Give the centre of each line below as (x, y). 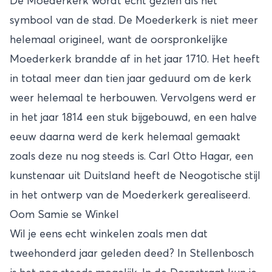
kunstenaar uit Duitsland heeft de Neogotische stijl (135, 176)
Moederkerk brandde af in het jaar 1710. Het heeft (135, 59)
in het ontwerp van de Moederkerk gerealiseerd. (130, 195)
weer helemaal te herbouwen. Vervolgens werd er (133, 98)
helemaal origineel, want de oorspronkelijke (119, 40)
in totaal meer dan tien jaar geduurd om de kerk (131, 79)
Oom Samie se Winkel (64, 215)
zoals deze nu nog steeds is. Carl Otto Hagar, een (131, 156)
